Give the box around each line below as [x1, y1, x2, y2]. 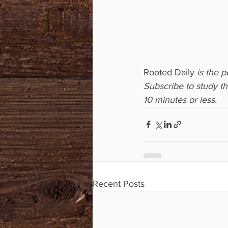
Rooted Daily [144, 67, 194, 78]
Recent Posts [93, 179, 145, 189]
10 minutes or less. [144, 95, 217, 105]
